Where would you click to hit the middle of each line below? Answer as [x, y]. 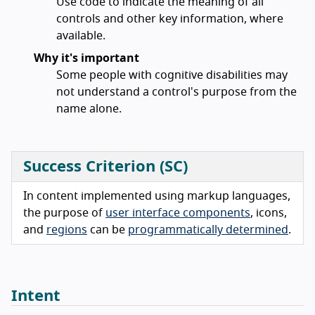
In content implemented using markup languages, [157, 197]
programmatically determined [208, 230]
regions [67, 230]
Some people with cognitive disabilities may [172, 76]
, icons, [269, 213]
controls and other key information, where [170, 19]
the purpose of [64, 213]
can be [108, 230]
